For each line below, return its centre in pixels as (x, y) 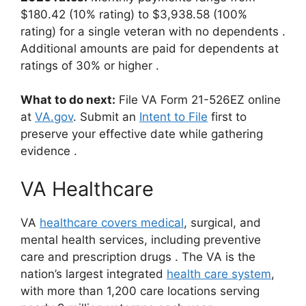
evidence (47, 151)
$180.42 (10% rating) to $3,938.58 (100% (134, 14)
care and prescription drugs (98, 256)
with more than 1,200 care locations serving (140, 291)
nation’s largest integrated (94, 274)
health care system (219, 274)
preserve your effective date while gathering (142, 134)
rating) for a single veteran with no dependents (151, 31)
